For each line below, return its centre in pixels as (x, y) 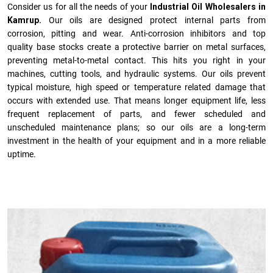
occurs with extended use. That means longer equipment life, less (136, 101)
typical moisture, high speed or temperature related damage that (136, 87)
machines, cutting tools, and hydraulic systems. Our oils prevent (136, 74)
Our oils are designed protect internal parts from (154, 20)
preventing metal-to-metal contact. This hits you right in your (136, 60)
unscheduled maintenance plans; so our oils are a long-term (136, 127)
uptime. (22, 154)
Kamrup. (24, 20)
